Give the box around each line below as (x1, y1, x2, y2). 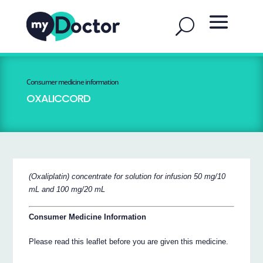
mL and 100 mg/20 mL (29, 184, 106, 194)
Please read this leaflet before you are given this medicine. (29, 237, 229, 247)
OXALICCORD (26, 91, 90, 106)
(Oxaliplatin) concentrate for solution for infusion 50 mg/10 (29, 171, 226, 181)
